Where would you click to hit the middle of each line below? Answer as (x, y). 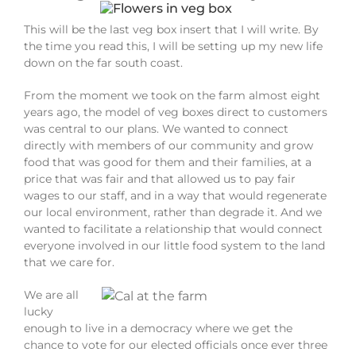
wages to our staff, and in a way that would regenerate (175, 195)
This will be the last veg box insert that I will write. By (171, 29)
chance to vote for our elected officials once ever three (176, 344)
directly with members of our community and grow (168, 145)
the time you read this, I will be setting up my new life (173, 46)
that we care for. (69, 262)
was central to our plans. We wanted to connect (156, 128)
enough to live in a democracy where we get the (158, 328)
